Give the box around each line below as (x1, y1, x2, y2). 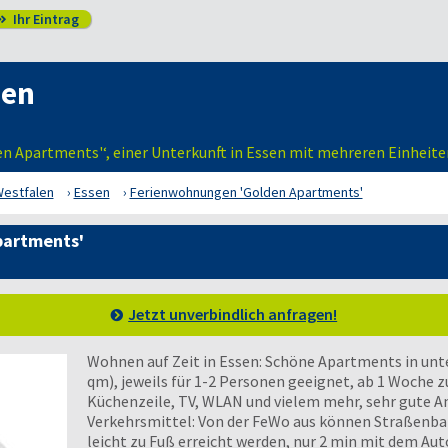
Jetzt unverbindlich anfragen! (128, 304, 338, 324)
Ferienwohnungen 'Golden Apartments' (129, 183, 363, 201)
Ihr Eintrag (9, 10, 79, 28)
